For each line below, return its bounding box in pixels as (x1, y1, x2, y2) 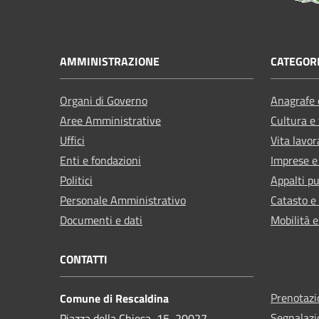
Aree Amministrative (60, 111, 161, 129)
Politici (60, 171, 93, 189)
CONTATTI (60, 250, 108, 268)
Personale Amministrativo (60, 191, 186, 209)
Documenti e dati (60, 211, 142, 229)
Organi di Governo (60, 91, 147, 109)
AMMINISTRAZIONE (60, 52, 159, 70)
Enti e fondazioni (60, 151, 141, 169)
